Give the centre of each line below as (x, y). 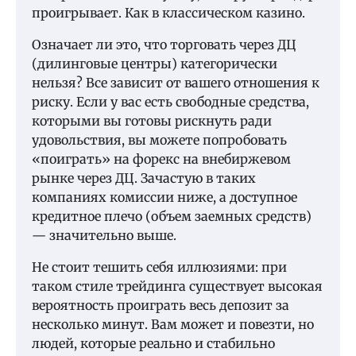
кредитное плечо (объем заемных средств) (172, 217)
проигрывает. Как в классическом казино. (168, 13)
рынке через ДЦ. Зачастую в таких (144, 178)
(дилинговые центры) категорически (155, 64)
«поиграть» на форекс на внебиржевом (161, 159)
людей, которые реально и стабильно (153, 344)
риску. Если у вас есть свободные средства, (170, 102)
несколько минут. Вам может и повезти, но (173, 325)
